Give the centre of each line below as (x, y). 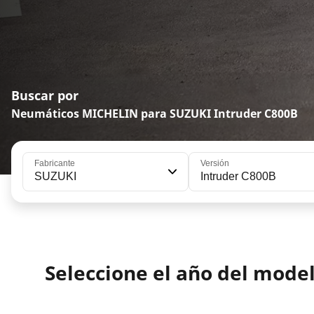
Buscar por (45, 96)
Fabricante (55, 164)
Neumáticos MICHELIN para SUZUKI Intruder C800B (155, 114)
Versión (214, 164)
